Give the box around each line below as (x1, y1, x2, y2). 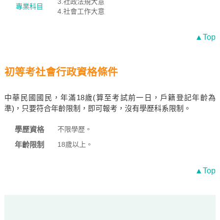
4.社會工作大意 (57, 7, 105, 15)
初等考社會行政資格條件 (4, 66, 118, 78)
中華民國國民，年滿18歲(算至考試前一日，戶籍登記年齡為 (4, 93, 216, 102)
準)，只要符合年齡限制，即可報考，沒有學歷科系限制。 (4, 104, 191, 112)
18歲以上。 (57, 140, 93, 148)
